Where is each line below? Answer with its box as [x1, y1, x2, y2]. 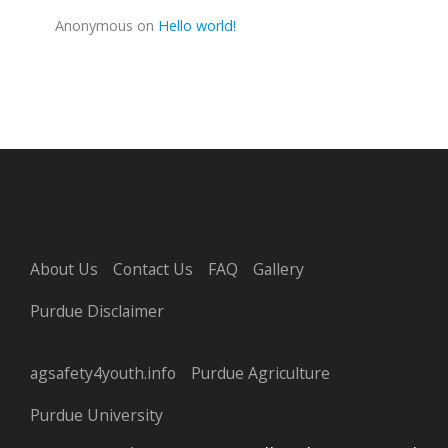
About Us [30, 257, 98, 280]
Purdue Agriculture [191, 361, 330, 384]
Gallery [253, 257, 304, 280]
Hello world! [158, 15, 236, 35]
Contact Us [113, 257, 193, 280]
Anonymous [55, 15, 133, 35]
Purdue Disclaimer [30, 299, 164, 322]
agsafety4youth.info [30, 361, 176, 384]
